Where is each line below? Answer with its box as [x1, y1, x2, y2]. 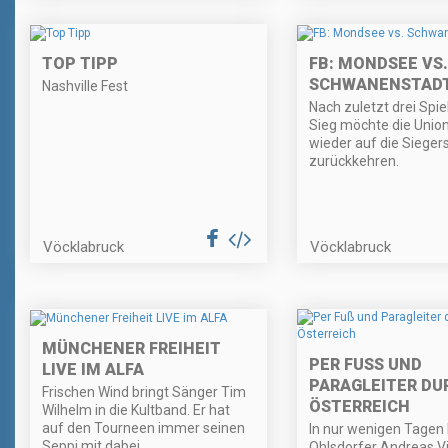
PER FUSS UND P [308, 355, 422, 375]
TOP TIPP [42, 53, 118, 73]
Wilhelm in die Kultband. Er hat [42, 401, 230, 418]
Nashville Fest [42, 77, 128, 94]
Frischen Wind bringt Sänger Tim [42, 383, 246, 400]
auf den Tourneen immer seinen [42, 419, 245, 436]
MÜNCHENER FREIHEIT [42, 338, 221, 358]
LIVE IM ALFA [42, 359, 144, 379]
